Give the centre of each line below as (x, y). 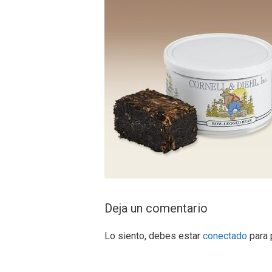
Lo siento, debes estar (154, 236)
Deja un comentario (156, 208)
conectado (225, 236)
